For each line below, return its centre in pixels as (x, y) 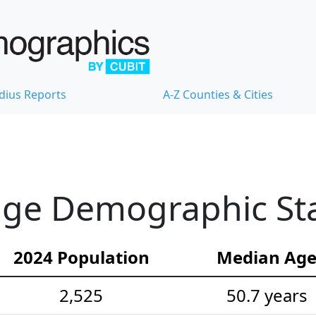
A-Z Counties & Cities (218, 95)
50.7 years (267, 296)
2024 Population (81, 257)
